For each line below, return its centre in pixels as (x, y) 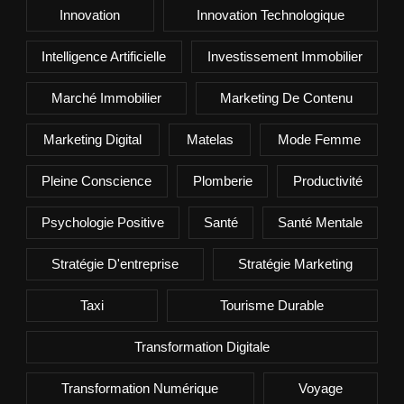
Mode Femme (319, 139)
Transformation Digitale (202, 346)
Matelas (210, 139)
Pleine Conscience (97, 180)
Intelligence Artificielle (104, 56)
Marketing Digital (93, 139)
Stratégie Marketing (296, 263)
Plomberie (222, 180)
